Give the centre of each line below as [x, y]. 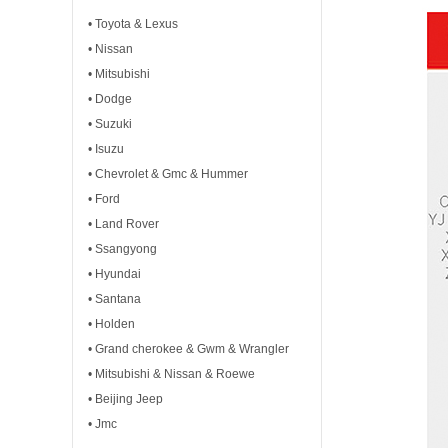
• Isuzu [106, 149]
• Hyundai [114, 274]
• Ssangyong [122, 249]
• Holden [111, 324]
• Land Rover [123, 224]
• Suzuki [110, 124]
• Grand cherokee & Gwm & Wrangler [188, 349]
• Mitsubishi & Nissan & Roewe [171, 374]
